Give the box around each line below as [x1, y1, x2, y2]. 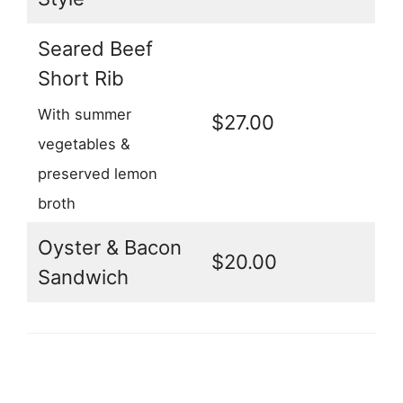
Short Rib [38, 67, 124, 91]
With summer [38, 104, 131, 123]
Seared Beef [38, 37, 153, 61]
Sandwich [38, 265, 129, 290]
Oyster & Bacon [38, 236, 182, 260]
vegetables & [38, 134, 130, 153]
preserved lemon [38, 164, 157, 183]
